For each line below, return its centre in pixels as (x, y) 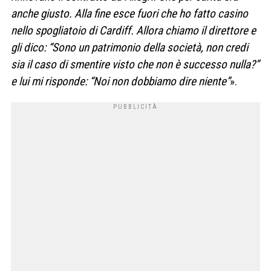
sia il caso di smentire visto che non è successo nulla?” (135, 64)
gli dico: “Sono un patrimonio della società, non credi (129, 47)
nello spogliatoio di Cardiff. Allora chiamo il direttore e (133, 30)
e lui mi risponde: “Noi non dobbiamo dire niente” (120, 81)
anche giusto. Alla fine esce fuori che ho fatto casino (129, 13)
